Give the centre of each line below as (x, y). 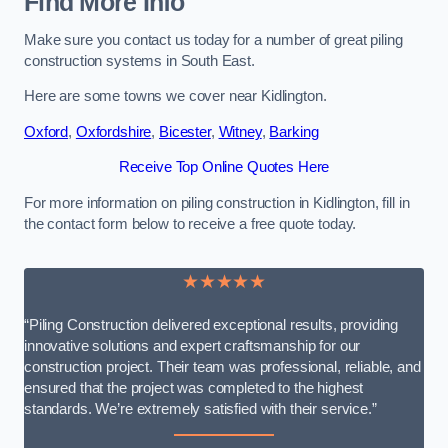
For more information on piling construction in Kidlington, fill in (217, 202)
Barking (294, 131)
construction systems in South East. (139, 60)
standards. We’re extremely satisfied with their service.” (200, 408)
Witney (240, 131)
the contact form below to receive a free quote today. (190, 223)
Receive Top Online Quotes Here (224, 167)
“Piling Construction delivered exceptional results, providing (211, 324)
